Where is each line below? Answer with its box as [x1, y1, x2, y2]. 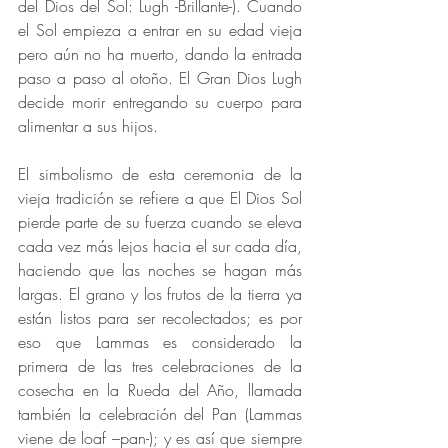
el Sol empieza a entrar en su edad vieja [18, 19, 302, 42]
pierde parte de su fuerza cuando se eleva [18, 211, 302, 234]
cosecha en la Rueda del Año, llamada [18, 379, 302, 402]
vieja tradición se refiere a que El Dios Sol [18, 187, 302, 210]
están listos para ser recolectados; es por [18, 307, 302, 330]
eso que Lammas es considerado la [18, 331, 302, 354]
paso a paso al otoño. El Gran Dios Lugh [18, 67, 302, 90]
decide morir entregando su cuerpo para [18, 91, 302, 114]
